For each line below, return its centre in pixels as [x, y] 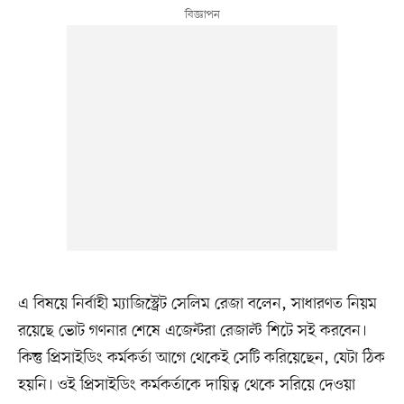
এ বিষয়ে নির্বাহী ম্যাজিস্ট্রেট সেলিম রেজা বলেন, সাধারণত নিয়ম [197, 304]
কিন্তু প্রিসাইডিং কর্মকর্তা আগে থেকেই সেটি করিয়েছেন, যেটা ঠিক [201, 358]
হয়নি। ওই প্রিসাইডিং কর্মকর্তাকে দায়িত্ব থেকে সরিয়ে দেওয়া [186, 386]
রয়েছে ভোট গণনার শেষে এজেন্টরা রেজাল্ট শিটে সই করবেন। [192, 331]
